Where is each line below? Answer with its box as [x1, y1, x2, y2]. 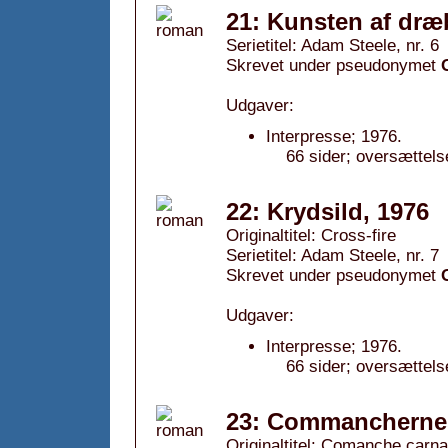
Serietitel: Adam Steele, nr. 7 [226, 246, 439, 265]
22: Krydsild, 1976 [226, 198, 429, 225]
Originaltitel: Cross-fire [226, 226, 396, 245]
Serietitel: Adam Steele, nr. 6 [226, 36, 439, 55]
